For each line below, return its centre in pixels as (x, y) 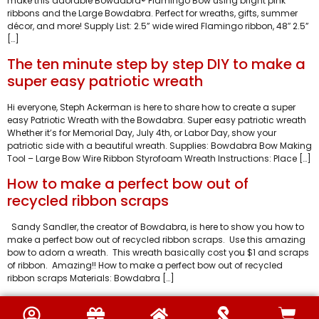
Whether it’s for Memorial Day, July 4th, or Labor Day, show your (142, 133)
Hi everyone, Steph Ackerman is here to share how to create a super (151, 107)
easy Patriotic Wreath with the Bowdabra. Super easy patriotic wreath (157, 120)
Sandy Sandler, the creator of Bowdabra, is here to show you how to (156, 227)
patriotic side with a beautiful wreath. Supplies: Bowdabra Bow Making (159, 146)
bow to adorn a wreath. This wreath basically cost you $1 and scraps (158, 253)
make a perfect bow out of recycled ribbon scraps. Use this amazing (156, 240)
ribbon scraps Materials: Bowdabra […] (91, 278)
